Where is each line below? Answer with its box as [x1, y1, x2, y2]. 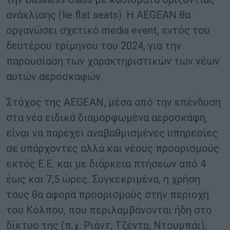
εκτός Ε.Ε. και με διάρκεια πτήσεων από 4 [6, 158, 206, 170]
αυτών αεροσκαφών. [6, 70, 102, 83]
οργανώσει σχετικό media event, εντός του [6, 24, 210, 37]
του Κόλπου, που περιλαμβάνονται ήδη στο [6, 204, 212, 217]
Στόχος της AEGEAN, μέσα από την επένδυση [6, 96, 221, 109]
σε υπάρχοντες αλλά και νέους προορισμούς [6, 142, 219, 155]
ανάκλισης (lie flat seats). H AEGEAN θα [6, 9, 190, 22]
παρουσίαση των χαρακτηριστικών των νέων [6, 55, 220, 68]
